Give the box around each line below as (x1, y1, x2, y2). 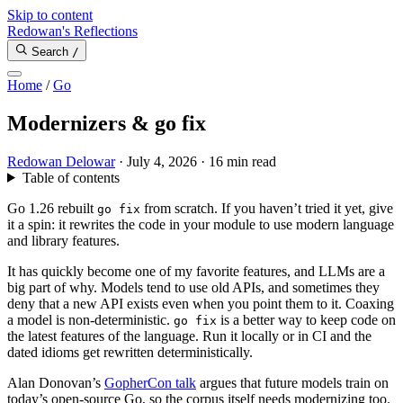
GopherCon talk (104, 374, 196, 390)
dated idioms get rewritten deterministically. (7, 344, 253, 360)
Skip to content (7, 7, 93, 22)
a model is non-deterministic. (7, 311, 174, 327)
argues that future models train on (196, 374, 389, 390)
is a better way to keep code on (217, 311, 396, 327)
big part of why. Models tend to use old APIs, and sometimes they (7, 279, 380, 295)
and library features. (7, 232, 120, 248)
